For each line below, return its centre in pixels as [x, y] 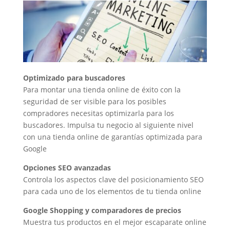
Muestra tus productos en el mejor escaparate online [114, 222]
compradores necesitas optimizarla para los [98, 113]
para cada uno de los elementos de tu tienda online [112, 191]
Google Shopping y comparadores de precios [102, 210]
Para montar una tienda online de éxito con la [102, 89]
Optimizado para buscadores [74, 78]
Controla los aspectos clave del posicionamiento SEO [113, 179]
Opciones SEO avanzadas [67, 167]
